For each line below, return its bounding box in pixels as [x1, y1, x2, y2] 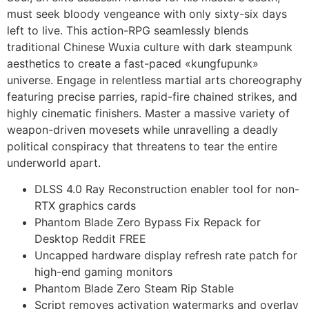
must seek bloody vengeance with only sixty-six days [7, 6, 287, 21]
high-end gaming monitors [34, 265, 172, 279]
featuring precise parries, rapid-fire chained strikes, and [7, 89, 297, 103]
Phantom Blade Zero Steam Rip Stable [34, 281, 234, 296]
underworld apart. [7, 155, 101, 170]
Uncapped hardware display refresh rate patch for [34, 248, 297, 263]
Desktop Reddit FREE [34, 232, 146, 246]
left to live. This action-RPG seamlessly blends [7, 23, 248, 37]
